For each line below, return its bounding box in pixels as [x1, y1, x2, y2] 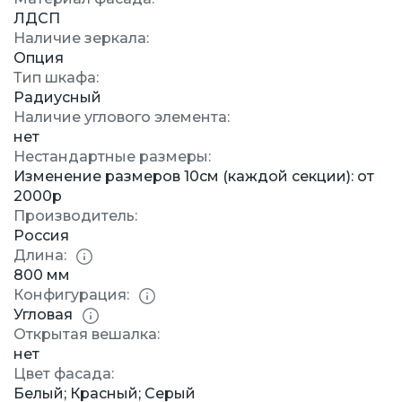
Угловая [13, 306, 73, 324]
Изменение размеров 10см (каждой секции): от [13, 168, 374, 186]
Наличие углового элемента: [13, 109, 230, 127]
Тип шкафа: [13, 69, 99, 87]
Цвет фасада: [13, 365, 114, 383]
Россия [13, 227, 69, 245]
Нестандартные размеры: [13, 148, 211, 166]
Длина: [13, 247, 66, 265]
